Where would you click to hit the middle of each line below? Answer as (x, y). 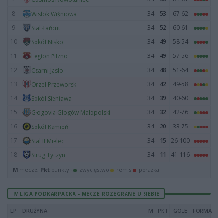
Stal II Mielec (48, 141)
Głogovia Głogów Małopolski (71, 112)
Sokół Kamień (50, 127)
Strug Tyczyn (48, 155)
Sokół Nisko (47, 42)
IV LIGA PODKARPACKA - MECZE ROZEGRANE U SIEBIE (86, 193)
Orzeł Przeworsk (54, 84)
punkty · (62, 170)
